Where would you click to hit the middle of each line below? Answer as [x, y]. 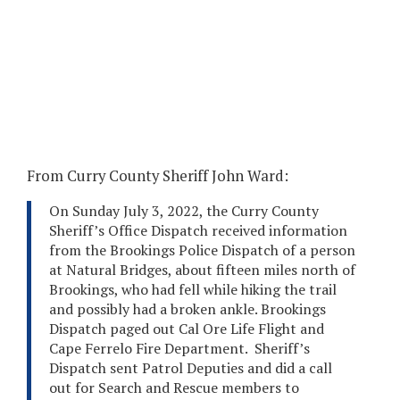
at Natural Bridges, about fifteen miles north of [202, 270]
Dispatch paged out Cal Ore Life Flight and [187, 329]
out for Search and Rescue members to [174, 388]
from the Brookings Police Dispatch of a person [202, 250]
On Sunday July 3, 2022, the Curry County [184, 211]
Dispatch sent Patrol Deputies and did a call [191, 368]
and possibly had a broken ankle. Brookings [187, 309]
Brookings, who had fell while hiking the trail [193, 290]
